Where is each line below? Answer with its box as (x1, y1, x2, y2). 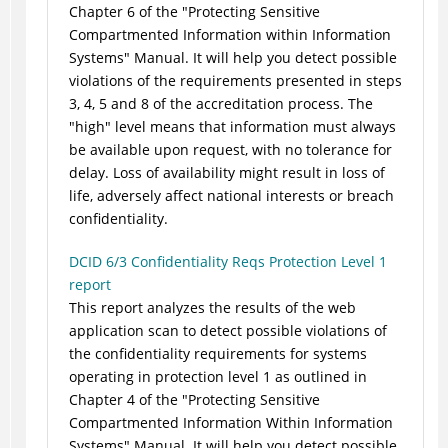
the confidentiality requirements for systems (68, 344, 367, 364)
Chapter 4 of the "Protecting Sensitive (68, 390, 320, 410)
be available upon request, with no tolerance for (68, 140, 392, 160)
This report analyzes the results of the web (68, 298, 356, 318)
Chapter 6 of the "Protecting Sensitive (68, 2, 320, 22)
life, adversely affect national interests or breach (68, 186, 394, 206)
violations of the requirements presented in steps (68, 71, 402, 91)
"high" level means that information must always (68, 117, 396, 137)
